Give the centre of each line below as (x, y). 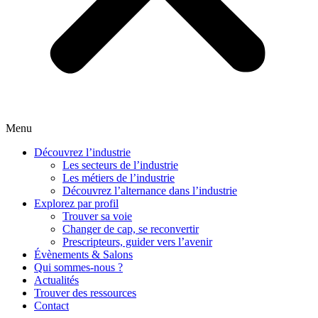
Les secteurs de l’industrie (120, 165)
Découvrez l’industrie (82, 152)
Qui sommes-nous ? (78, 267)
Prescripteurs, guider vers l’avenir (137, 242)
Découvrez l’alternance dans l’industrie (150, 191)
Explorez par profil (76, 203)
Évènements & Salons (83, 254)
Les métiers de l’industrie (119, 178)
